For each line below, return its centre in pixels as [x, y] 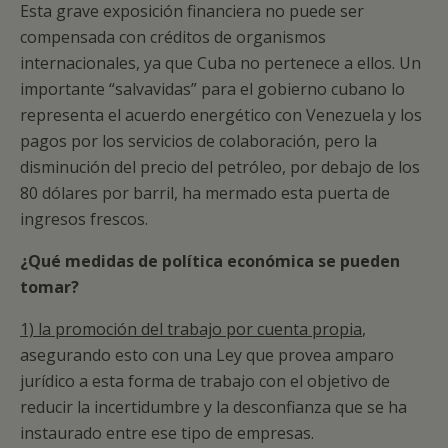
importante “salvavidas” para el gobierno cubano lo [212, 89]
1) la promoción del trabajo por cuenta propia [191, 329]
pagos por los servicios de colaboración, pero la [198, 141]
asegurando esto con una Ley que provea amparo [207, 355]
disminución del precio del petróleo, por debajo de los [220, 167]
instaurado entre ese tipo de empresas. [167, 433]
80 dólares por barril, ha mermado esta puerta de [205, 193]
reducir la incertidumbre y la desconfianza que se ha [213, 407]
